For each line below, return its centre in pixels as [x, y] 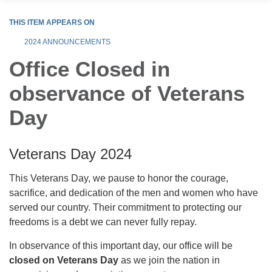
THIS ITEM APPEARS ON [52, 23]
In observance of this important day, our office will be [121, 246]
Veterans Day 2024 [70, 154]
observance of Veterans [127, 93]
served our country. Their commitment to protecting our [125, 208]
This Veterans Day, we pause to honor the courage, [119, 178]
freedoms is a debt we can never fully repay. [103, 222]
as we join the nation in [169, 260]
